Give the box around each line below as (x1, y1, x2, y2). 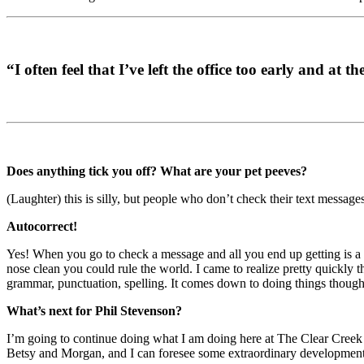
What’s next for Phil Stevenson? (6, 303, 182, 318)
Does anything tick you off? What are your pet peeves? (6, 163, 307, 178)
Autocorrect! (6, 219, 77, 233)
